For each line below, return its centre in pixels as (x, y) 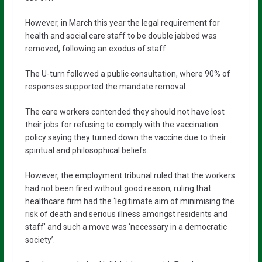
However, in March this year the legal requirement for (122, 23)
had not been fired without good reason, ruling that (118, 188)
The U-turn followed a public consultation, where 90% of (127, 73)
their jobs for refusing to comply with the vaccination (121, 124)
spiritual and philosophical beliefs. (87, 150)
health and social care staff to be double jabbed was (121, 35)
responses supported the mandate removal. (106, 86)
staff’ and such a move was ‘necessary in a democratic (126, 227)
